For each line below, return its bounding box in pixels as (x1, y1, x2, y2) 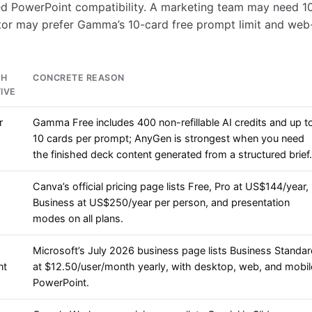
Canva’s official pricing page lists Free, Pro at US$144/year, (33, 180, 309, 194)
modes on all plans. (33, 212, 123, 226)
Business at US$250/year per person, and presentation (33, 196, 290, 210)
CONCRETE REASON (33, 72, 125, 84)
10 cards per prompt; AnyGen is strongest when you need (33, 132, 304, 146)
